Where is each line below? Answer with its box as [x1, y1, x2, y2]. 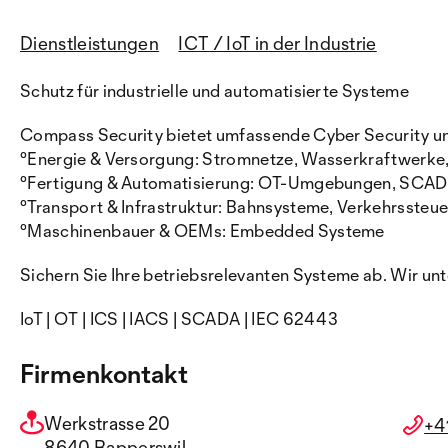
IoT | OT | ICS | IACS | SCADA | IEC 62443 [20, 308, 339, 329]
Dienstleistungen [20, 32, 160, 54]
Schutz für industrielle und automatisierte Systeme [20, 80, 409, 101]
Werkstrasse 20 [44, 412, 171, 434]
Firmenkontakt [20, 358, 188, 389]
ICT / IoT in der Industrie [178, 32, 377, 54]
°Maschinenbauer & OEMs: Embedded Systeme [20, 220, 385, 241]
